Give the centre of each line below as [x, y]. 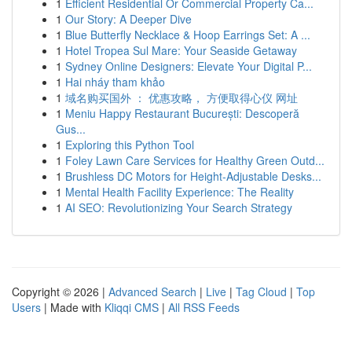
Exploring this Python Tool [130, 145]
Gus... [71, 129]
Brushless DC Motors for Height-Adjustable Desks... [193, 176]
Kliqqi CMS [132, 307]
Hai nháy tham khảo [115, 82]
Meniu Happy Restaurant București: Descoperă [182, 113]
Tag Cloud [261, 291]
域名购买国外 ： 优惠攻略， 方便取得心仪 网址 [181, 97]
